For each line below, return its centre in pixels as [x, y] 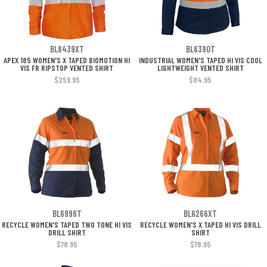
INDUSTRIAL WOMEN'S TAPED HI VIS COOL [200, 60]
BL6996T [67, 213]
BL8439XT [67, 49]
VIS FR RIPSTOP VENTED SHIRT [67, 68]
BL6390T [200, 49]
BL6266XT [200, 213]
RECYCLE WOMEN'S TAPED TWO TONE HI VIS [67, 224]
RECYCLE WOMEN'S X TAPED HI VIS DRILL [200, 224]
